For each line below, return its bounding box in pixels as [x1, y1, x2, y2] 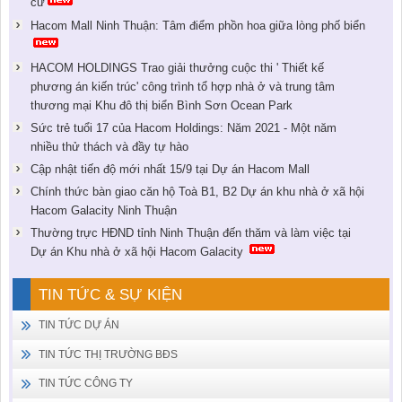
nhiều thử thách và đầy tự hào [30, 139, 188, 153]
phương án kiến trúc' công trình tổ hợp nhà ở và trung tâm [30, 80, 335, 94]
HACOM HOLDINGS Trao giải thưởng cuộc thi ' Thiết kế [30, 61, 324, 75]
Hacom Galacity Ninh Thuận [30, 203, 177, 217]
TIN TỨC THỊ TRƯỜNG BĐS [39, 348, 179, 360]
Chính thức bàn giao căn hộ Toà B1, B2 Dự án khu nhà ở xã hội [30, 184, 364, 198]
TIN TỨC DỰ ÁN [39, 319, 120, 331]
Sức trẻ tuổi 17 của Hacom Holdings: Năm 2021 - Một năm [30, 120, 336, 135]
